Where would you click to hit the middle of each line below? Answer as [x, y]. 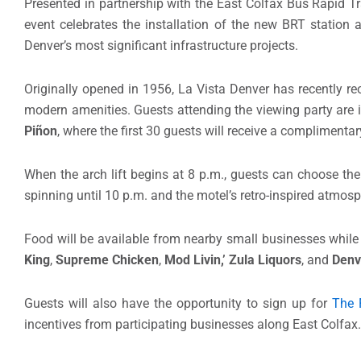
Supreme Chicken [107, 259]
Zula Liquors [265, 259]
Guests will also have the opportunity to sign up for [178, 303]
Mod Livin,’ [195, 259]
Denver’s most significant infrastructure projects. [161, 45]
